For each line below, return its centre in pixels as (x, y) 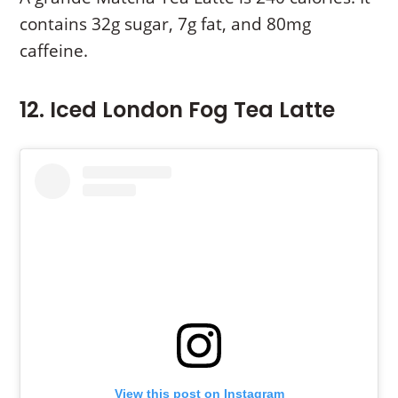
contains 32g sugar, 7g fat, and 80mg (166, 24)
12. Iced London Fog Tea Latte (178, 110)
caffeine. (54, 51)
